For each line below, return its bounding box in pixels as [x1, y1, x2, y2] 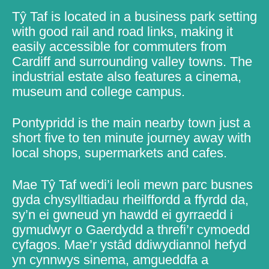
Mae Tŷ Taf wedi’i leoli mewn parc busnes [12, 177, 253, 192]
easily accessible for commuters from [12, 38, 226, 54]
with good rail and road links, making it [12, 23, 233, 39]
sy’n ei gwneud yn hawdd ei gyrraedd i [12, 207, 233, 222]
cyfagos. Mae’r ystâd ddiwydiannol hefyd [12, 237, 246, 252]
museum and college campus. [12, 83, 185, 99]
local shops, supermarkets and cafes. [12, 145, 227, 161]
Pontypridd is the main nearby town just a [12, 115, 250, 131]
